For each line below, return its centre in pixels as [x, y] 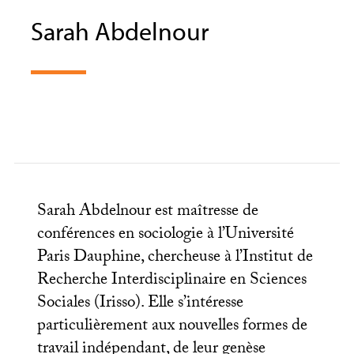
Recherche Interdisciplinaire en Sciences [171, 281]
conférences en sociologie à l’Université [165, 235]
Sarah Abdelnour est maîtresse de [147, 213]
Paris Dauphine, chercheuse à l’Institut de [175, 258]
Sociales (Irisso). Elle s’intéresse [140, 304]
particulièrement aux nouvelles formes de [172, 327]
